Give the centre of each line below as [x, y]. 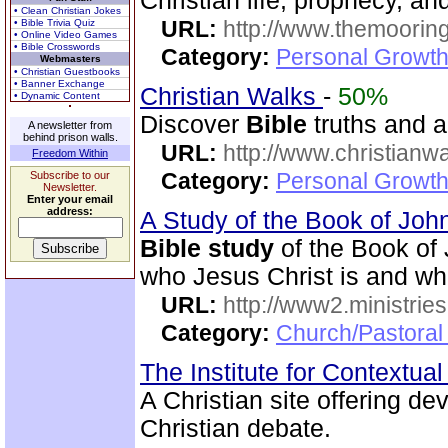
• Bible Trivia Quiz [54, 22]
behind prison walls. [70, 137]
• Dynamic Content [57, 95]
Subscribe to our [70, 175]
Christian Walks [231, 96]
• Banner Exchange [59, 83]
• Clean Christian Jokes [67, 10]
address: [70, 211]
